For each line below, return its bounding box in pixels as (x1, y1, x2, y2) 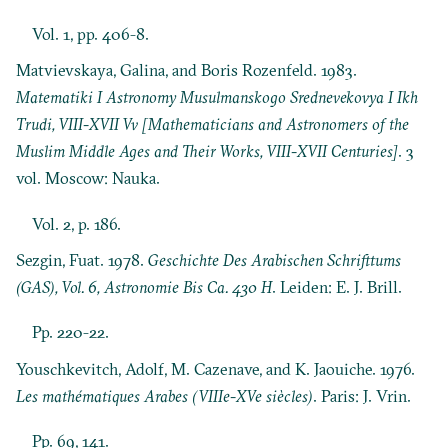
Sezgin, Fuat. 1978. (16, 250, 149, 271)
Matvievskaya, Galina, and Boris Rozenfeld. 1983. (16, 60, 358, 81)
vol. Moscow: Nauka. (16, 168, 161, 189)
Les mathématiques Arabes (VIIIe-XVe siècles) (16, 386, 314, 406)
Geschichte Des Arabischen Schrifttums (148, 250, 402, 271)
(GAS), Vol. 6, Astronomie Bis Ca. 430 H (16, 277, 273, 298)
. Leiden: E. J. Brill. (272, 277, 403, 298)
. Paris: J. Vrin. (313, 386, 412, 406)
